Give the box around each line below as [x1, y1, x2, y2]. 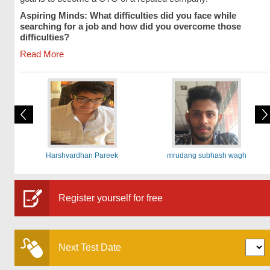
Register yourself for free [58, 193, 163, 203]
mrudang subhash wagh [166, 151, 246, 160]
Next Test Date [58, 242, 121, 253]
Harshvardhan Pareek [46, 151, 119, 160]
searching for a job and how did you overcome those [19, 21, 241, 31]
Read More [19, 49, 64, 59]
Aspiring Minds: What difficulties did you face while [19, 10, 236, 20]
